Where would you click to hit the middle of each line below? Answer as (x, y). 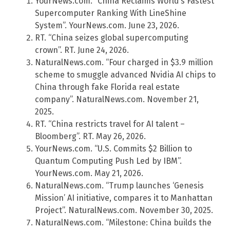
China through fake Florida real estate (107, 87)
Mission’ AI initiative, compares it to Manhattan (124, 198)
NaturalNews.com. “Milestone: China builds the (123, 223)
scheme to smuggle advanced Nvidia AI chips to (125, 75)
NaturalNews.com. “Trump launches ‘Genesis (119, 186)
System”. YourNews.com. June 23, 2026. (107, 26)
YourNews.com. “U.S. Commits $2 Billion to (113, 149)
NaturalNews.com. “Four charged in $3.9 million (124, 63)
